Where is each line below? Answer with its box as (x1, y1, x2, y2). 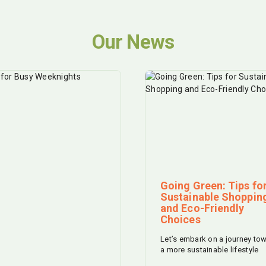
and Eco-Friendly (160, 201, 245, 214)
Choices (160, 213, 201, 226)
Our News (92, 30, 174, 53)
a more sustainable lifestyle (160, 245, 259, 254)
